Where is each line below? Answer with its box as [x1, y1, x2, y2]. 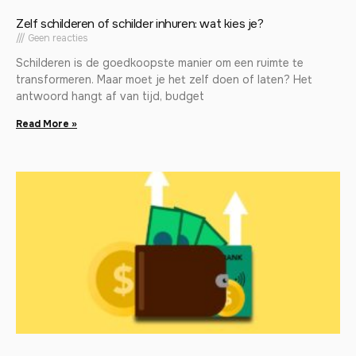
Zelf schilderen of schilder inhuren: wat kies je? [16, 16, 264, 33]
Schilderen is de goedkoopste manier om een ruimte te [16, 56, 304, 71]
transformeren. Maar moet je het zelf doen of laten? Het [16, 72, 312, 87]
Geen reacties [25, 32, 88, 45]
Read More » [16, 118, 77, 131]
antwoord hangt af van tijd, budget [16, 89, 204, 104]
